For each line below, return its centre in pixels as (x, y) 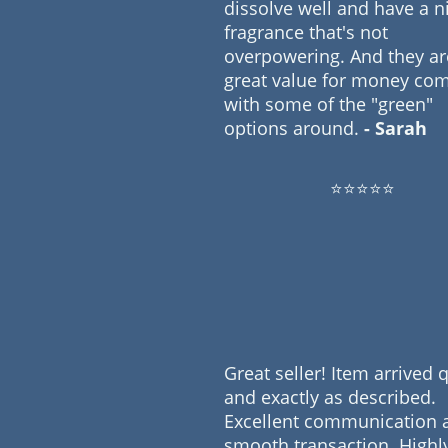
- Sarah (393, 127)
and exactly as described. (330, 396)
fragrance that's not (306, 31)
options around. (291, 127)
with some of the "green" (328, 103)
